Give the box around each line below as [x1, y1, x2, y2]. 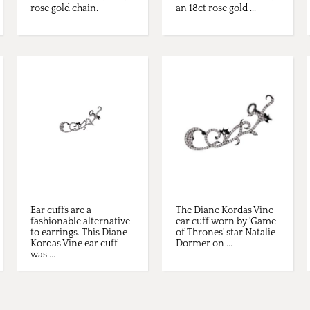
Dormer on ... [176, 238, 232, 250]
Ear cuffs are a [30, 205, 91, 217]
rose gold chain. [30, 3, 98, 15]
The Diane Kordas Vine [176, 205, 273, 217]
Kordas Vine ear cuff [30, 238, 118, 250]
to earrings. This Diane [30, 227, 127, 239]
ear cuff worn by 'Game [176, 216, 276, 228]
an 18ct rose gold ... [176, 3, 256, 15]
